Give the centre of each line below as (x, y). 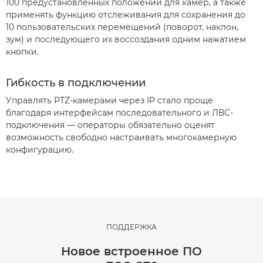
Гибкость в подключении (76, 82)
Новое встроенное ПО (131, 251)
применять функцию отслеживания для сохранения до (126, 14)
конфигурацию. (40, 149)
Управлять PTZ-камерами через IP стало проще (109, 100)
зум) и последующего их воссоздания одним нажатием (126, 39)
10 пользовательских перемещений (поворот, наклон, (122, 27)
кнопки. (22, 51)
